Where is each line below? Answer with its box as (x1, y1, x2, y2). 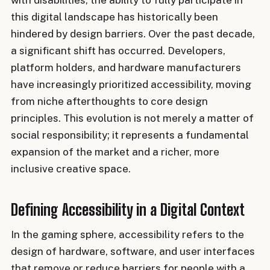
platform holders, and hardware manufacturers (11, 61, 241, 74)
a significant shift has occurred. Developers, (11, 45, 225, 57)
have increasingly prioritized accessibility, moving (11, 78, 251, 90)
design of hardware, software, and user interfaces (11, 245, 255, 258)
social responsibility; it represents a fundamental (11, 129, 249, 141)
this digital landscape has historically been (11, 11, 218, 23)
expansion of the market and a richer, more (11, 146, 219, 158)
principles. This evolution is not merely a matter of (11, 112, 254, 124)
